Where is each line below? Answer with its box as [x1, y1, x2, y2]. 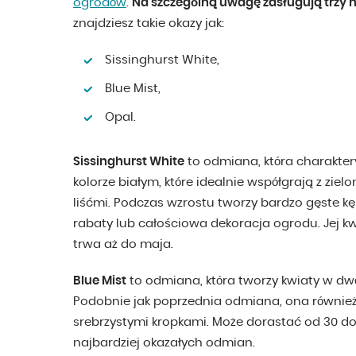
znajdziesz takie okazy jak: [73, 17, 224, 30]
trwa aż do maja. [73, 238, 173, 251]
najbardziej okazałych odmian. [73, 337, 255, 350]
